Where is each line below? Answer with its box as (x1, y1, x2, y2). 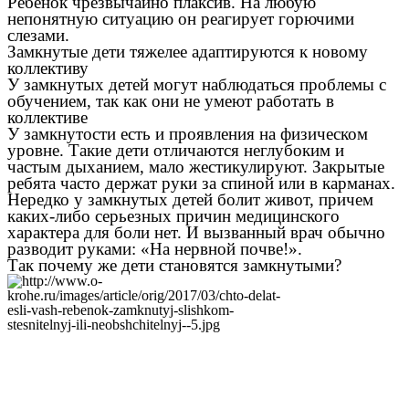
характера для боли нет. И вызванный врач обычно (7, 223, 385, 243)
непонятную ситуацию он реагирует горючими (7, 9, 354, 29)
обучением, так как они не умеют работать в (7, 91, 334, 111)
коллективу (7, 58, 89, 79)
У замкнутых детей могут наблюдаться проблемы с (7, 75, 386, 95)
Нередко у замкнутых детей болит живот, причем (7, 190, 373, 210)
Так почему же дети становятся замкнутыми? (7, 256, 341, 276)
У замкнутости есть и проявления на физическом (7, 124, 368, 144)
